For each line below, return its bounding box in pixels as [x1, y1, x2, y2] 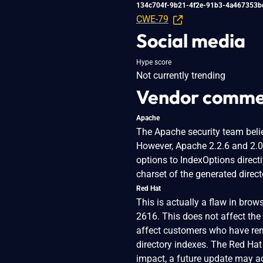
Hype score [136, 58, 171, 66]
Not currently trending [136, 69, 225, 81]
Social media [136, 28, 245, 52]
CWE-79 [136, 13, 168, 25]
